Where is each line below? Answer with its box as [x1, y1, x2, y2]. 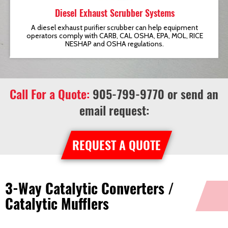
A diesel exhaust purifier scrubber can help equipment [31, 23, 198, 32]
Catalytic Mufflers [5, 194, 109, 213]
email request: [79, 102, 149, 119]
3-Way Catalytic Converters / [5, 179, 174, 198]
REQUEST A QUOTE [72, 137, 161, 153]
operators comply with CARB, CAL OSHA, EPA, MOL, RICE [26, 31, 203, 40]
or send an [164, 86, 218, 102]
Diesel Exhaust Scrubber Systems [54, 7, 175, 19]
